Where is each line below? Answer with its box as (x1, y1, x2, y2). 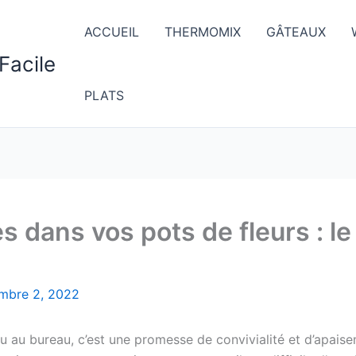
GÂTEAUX (266, 24, 326, 40)
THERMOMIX (164, 24, 241, 40)
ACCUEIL (84, 24, 139, 40)
